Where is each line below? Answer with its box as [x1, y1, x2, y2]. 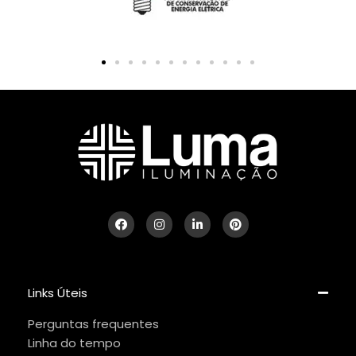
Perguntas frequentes [28, 315, 159, 332]
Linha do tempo [28, 334, 121, 351]
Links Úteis [28, 284, 87, 301]
